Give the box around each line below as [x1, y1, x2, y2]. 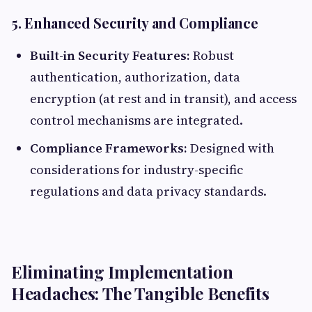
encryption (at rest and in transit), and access [30, 89, 297, 107]
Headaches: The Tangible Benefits [11, 281, 270, 304]
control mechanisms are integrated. [30, 111, 243, 129]
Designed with [187, 139, 274, 157]
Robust [190, 46, 234, 64]
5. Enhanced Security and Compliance [11, 13, 258, 32]
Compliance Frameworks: [30, 139, 187, 157]
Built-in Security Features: [30, 46, 190, 64]
